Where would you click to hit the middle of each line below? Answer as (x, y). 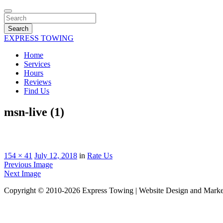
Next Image (22, 173)
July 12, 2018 (56, 155)
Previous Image (28, 164)
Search (18, 29)
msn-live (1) (34, 112)
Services (37, 64)
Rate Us (100, 155)
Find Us (37, 91)
